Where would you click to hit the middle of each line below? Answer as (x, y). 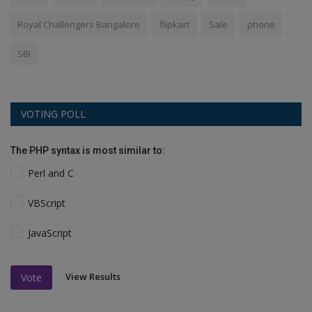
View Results (93, 277)
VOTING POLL (53, 114)
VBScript (47, 203)
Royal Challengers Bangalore (79, 25)
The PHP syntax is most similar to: (88, 151)
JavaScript (50, 233)
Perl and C (51, 173)
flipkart (174, 25)
